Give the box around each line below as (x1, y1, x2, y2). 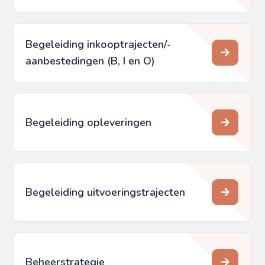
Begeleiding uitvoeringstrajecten (25, 185, 186, 200)
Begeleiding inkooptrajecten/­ (25, 37, 172, 52)
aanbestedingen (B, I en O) (25, 54, 156, 69)
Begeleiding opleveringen (25, 115, 152, 130)
